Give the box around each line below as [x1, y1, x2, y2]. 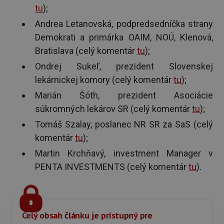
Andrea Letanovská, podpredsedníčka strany [35, 18, 213, 29]
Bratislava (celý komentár [35, 45, 137, 56]
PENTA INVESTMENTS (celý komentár [35, 161, 189, 172]
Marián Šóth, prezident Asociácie [35, 90, 213, 101]
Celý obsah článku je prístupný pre [21, 209, 152, 221]
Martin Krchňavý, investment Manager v [35, 148, 213, 159]
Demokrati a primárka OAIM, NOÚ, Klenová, [35, 32, 213, 43]
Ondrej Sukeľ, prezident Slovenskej [35, 61, 213, 72]
